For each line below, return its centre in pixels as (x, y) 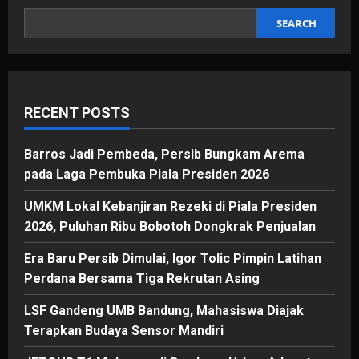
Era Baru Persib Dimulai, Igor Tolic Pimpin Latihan (173, 258)
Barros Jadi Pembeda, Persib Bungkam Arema (164, 154)
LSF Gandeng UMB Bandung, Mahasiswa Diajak (164, 310)
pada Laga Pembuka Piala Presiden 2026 (147, 174)
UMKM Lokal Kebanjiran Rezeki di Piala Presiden (170, 206)
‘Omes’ (114, 23)
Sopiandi (119, 34)
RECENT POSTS (77, 112)
